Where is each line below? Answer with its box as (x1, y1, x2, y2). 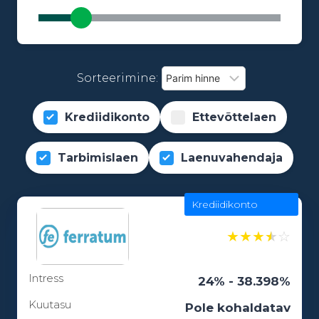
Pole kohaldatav (185, 300, 291, 315)
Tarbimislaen (58, 151, 138, 165)
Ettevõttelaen (192, 110, 276, 125)
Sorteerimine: (77, 71, 158, 85)
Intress (28, 271, 63, 285)
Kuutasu (28, 297, 71, 311)
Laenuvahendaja (181, 151, 283, 165)
